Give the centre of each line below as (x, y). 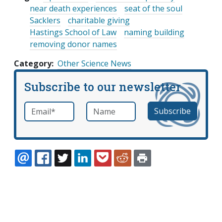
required (63, 108)
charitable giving (99, 21)
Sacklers (45, 21)
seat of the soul (153, 9)
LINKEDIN (118, 170)
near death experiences (73, 9)
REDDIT (154, 170)
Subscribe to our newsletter (103, 87)
